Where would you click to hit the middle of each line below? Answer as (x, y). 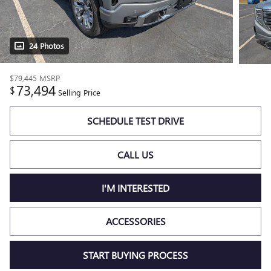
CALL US (135, 154)
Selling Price (79, 93)
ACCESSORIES (135, 221)
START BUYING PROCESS (135, 255)
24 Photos (47, 46)
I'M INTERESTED (135, 188)
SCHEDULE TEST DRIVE (135, 121)
